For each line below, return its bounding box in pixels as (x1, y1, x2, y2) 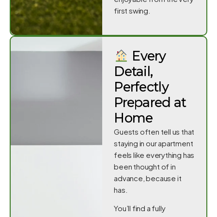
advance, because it (114, 173, 182, 183)
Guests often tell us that (114, 126, 195, 136)
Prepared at (114, 94, 186, 110)
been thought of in (114, 161, 176, 171)
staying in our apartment (114, 138, 193, 148)
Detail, (114, 63, 153, 79)
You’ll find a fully (114, 203, 166, 213)
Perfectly (114, 78, 169, 95)
